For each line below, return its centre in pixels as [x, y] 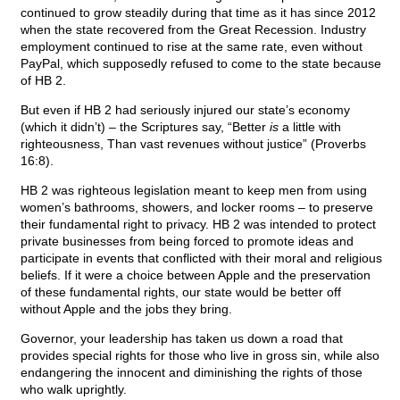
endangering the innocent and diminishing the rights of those [192, 373]
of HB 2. [43, 81]
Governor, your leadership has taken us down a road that [182, 339]
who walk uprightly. [74, 390]
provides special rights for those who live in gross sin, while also [200, 356]
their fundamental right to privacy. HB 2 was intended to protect [198, 225]
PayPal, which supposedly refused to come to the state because [201, 64]
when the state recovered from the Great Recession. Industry [193, 30]
